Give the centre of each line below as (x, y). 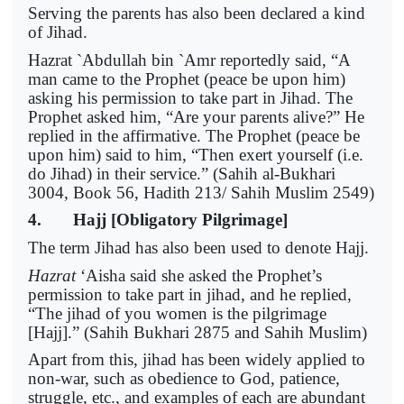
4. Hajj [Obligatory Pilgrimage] (158, 220)
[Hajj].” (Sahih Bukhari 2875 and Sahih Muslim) (197, 332)
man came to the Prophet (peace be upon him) (187, 78)
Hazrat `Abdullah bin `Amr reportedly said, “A (189, 60)
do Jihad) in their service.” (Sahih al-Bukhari (182, 173)
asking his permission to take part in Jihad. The (190, 97)
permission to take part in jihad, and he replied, (190, 294)
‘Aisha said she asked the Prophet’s (199, 275)
